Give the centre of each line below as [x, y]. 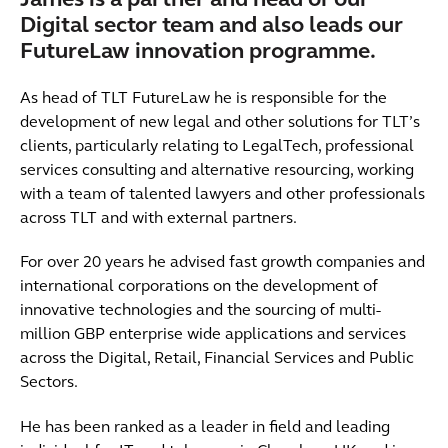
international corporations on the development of [198, 287]
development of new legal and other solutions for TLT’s [219, 122]
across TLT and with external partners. [158, 218]
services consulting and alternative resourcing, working [216, 170]
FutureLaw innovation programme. [197, 52]
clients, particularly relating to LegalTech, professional [216, 146]
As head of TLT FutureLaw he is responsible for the [203, 98]
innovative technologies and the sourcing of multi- [200, 311]
